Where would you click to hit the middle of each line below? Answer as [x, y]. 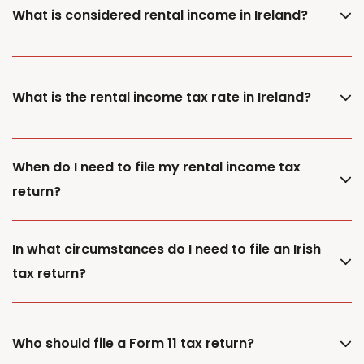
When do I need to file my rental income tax [156, 167]
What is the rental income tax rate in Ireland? [162, 97]
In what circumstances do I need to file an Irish [167, 249]
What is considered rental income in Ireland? [160, 15]
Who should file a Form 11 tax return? [133, 343]
